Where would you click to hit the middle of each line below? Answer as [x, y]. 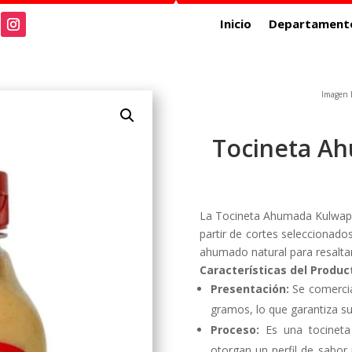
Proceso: [235, 330]
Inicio [235, 24]
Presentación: [249, 289]
